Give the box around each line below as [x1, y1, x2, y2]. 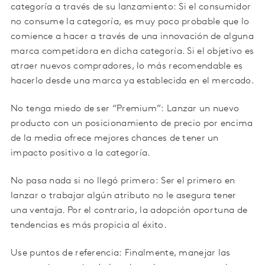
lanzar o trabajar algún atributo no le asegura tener [11, 191, 237, 201]
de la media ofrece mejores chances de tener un [11, 134, 219, 144]
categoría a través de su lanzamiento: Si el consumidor [11, 2, 251, 12]
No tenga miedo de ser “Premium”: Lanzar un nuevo [11, 104, 240, 114]
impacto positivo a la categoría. [11, 148, 151, 159]
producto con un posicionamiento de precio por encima [11, 119, 253, 129]
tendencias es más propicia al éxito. [11, 221, 167, 231]
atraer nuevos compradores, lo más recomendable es [11, 62, 243, 72]
